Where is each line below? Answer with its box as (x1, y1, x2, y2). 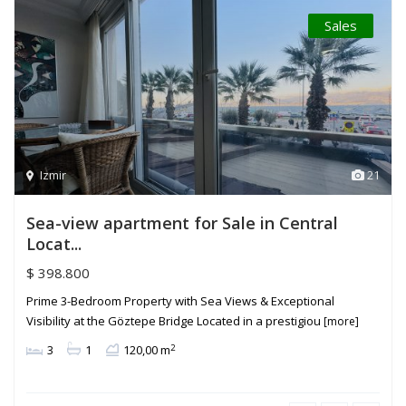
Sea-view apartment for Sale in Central (26, 212, 338, 235)
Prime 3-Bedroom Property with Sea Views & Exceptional (26, 293, 334, 310)
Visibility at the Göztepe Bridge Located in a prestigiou (26, 313, 324, 330)
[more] (324, 314, 359, 330)
